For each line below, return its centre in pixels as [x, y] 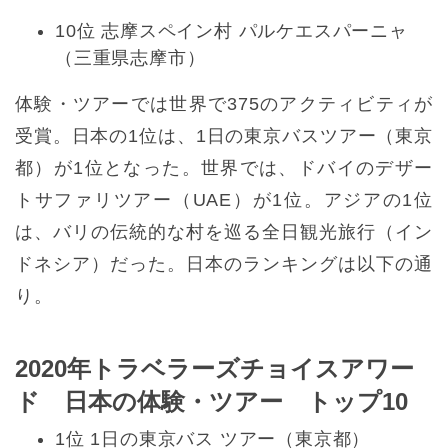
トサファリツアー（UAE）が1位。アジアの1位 [224, 200]
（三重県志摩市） [130, 58]
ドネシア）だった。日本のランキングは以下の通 [224, 264]
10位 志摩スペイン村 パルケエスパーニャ [231, 31]
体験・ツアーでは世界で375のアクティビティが [224, 104]
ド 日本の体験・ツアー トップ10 [211, 402]
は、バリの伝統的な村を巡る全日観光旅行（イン [224, 232]
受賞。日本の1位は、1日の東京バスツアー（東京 [224, 136]
